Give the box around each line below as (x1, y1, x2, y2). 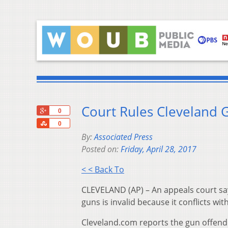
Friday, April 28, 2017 (121, 144, 196, 155)
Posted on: (81, 144, 121, 155)
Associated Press (94, 131, 153, 143)
